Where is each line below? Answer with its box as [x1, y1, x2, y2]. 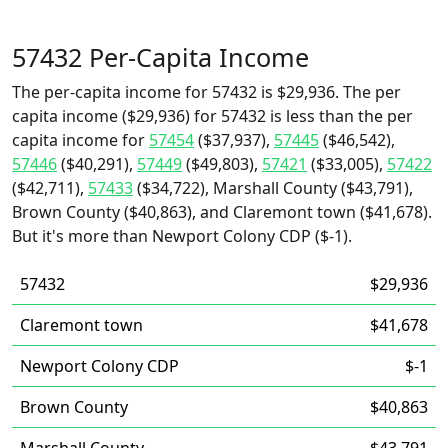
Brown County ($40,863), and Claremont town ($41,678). [12, 201, 432, 223]
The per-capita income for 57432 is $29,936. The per [12, 81, 401, 103]
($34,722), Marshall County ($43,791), [133, 177, 413, 199]
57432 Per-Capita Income [12, 40, 309, 74]
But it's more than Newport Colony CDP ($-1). [12, 225, 352, 247]
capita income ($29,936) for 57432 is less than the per [12, 105, 413, 127]
